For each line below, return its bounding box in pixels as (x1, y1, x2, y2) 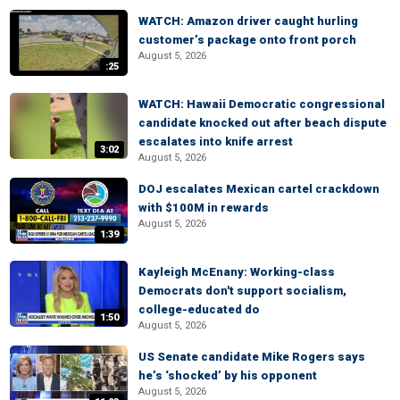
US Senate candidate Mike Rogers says (138, 350, 365, 363)
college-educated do (138, 303, 260, 316)
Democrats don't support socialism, (138, 284, 346, 297)
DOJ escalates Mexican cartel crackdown (138, 182, 379, 196)
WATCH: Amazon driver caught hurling (138, 14, 358, 28)
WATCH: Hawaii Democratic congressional (138, 97, 385, 111)
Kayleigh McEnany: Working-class (138, 265, 335, 279)
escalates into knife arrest (138, 135, 293, 148)
